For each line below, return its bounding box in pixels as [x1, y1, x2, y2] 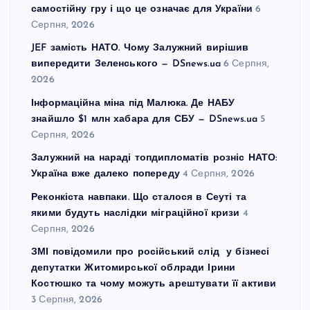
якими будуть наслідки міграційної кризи [31, 208, 240, 219]
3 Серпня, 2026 [31, 295, 103, 306]
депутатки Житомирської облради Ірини [31, 263, 236, 274]
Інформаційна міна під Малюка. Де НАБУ [31, 98, 235, 109]
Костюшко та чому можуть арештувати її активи [31, 279, 277, 290]
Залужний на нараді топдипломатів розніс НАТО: [31, 153, 278, 164]
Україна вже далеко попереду [31, 169, 180, 180]
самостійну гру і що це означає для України [31, 3, 253, 15]
